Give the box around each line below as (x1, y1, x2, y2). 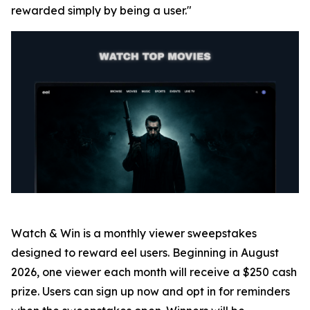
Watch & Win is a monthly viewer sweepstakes (11, 226, 257, 241)
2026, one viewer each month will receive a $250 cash (11, 265, 297, 280)
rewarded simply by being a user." (11, 3, 192, 18)
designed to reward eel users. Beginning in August (11, 246, 279, 260)
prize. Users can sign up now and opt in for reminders (11, 284, 290, 299)
